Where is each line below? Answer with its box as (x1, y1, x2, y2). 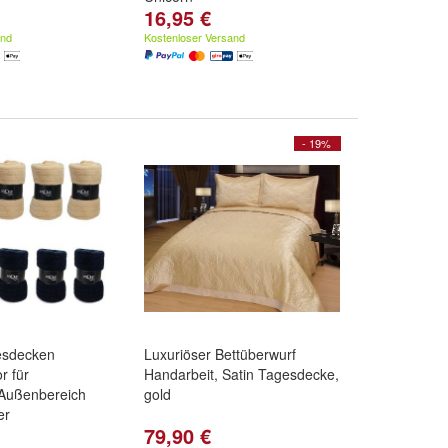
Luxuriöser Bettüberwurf (144, 344, 296, 364)
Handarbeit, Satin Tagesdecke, (144, 364, 339, 384)
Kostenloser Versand (144, 29, 245, 45)
